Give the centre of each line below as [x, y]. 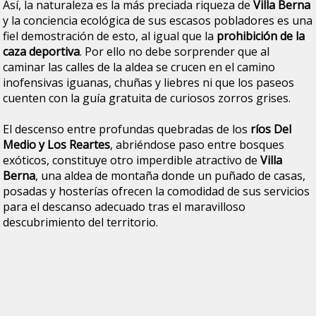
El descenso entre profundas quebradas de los [127, 129]
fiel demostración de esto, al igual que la [110, 36]
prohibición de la [261, 36]
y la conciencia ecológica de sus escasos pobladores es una [158, 20]
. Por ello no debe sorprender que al [175, 51]
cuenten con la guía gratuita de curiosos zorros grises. [147, 98]
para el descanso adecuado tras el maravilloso [124, 206]
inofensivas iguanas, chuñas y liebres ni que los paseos [149, 82]
